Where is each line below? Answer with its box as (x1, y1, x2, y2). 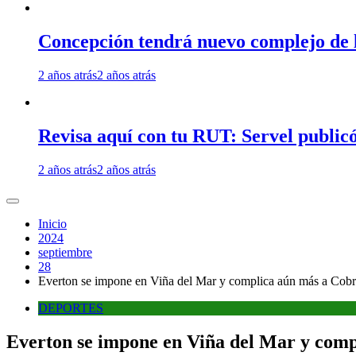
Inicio (38, 216, 67, 230)
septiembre (38, 245, 92, 259)
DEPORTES (38, 300, 103, 315)
